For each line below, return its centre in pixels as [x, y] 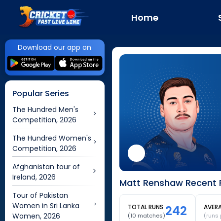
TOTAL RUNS [145, 207]
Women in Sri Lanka [46, 206]
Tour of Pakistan [40, 195]
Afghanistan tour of [46, 167]
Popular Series [41, 93]
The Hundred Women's [52, 138]
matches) [150, 216]
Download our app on [55, 47]
